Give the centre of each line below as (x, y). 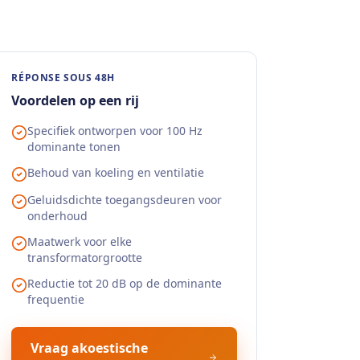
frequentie (56, 299)
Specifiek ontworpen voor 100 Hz (115, 131)
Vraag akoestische (90, 348)
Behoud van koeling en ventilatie (116, 172)
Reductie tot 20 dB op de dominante (125, 283)
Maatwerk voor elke (80, 241)
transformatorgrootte (85, 258)
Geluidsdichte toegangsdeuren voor (125, 200)
